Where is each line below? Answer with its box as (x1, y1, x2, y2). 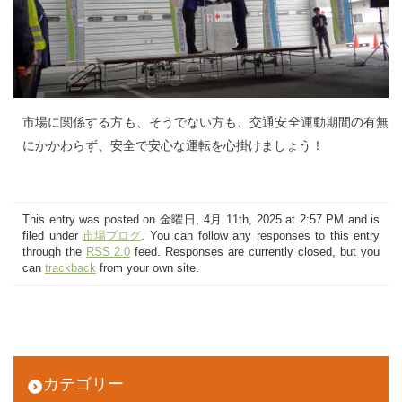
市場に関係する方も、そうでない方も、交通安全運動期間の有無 (22, 115, 389, 130)
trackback (45, 262, 96, 275)
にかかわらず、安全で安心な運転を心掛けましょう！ (22, 138, 324, 153)
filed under (22, 230, 83, 243)
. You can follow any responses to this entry (141, 230, 380, 243)
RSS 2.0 (86, 246, 130, 259)
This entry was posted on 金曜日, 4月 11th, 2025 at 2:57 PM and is (22, 214, 380, 227)
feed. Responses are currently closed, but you (130, 246, 380, 259)
